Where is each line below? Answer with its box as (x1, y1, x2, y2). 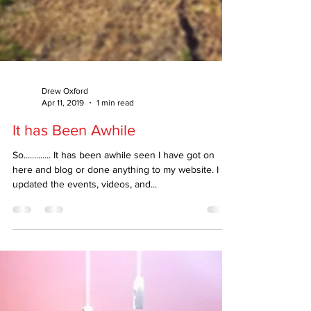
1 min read (96, 143, 134, 153)
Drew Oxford (42, 132, 88, 142)
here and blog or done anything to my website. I (12, 210, 219, 221)
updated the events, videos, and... (12, 224, 157, 236)
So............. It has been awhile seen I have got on (12, 195, 215, 207)
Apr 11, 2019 (42, 143, 84, 153)
